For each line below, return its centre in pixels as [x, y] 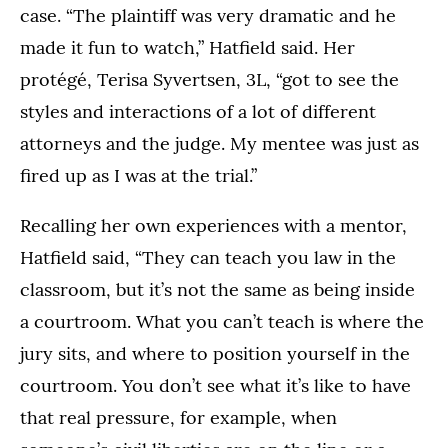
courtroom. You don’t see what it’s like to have [215, 385]
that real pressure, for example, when [178, 417]
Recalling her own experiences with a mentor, [213, 225]
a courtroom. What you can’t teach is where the [222, 321]
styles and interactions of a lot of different [198, 111]
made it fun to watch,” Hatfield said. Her [187, 47]
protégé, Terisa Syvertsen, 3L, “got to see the [209, 79]
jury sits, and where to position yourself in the [215, 353]
